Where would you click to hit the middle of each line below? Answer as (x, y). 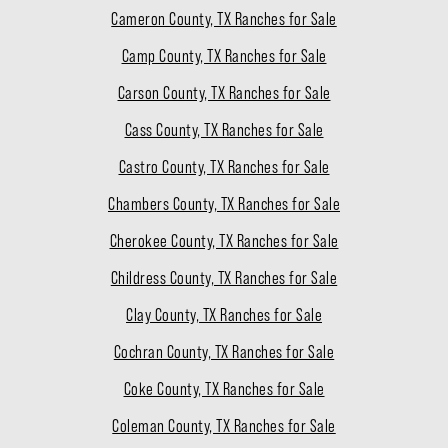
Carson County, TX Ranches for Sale (224, 93)
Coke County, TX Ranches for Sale (224, 389)
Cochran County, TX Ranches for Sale (224, 352)
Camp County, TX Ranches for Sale (224, 56)
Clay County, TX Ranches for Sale (224, 315)
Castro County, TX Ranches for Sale (224, 167)
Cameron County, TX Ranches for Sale (224, 19)
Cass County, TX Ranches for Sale (224, 130)
